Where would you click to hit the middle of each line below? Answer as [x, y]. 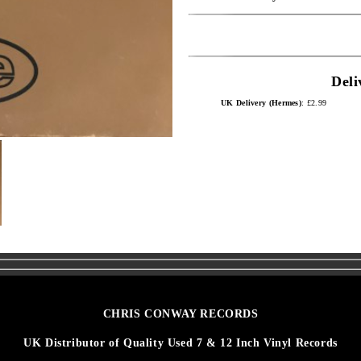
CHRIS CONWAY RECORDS [180, 314]
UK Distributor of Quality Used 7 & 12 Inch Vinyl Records [180, 343]
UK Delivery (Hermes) [261, 103]
